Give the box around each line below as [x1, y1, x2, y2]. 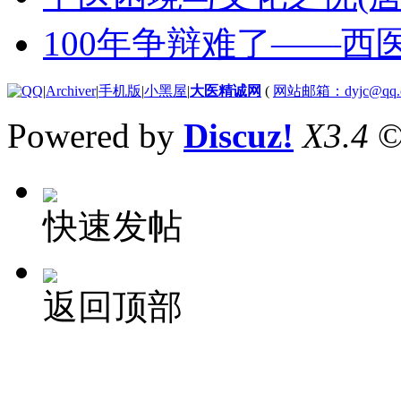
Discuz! [183, 115, 294, 155]
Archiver [46, 82, 96, 98]
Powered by [7, 115, 183, 155]
